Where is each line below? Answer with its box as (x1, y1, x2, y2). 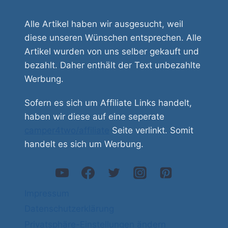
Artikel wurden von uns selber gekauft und (24, 46, 199, 57)
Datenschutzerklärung (24, 204, 114, 214)
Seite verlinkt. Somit (109, 125, 193, 136)
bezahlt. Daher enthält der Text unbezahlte (24, 60, 201, 71)
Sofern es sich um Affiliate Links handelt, (24, 98, 192, 108)
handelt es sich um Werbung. (24, 139, 144, 150)
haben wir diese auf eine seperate (24, 111, 164, 122)
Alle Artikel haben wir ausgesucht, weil (24, 19, 183, 30)
